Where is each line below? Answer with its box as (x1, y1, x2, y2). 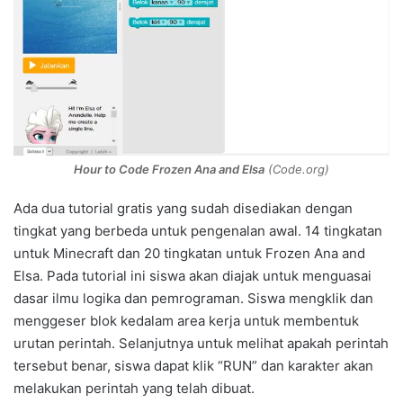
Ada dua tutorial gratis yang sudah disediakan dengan (13, 200, 353, 218)
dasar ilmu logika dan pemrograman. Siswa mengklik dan (13, 290, 373, 308)
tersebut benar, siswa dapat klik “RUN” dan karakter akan (13, 357, 373, 375)
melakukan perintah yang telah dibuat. (13, 380, 255, 398)
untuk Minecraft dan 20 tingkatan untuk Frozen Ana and (13, 245, 365, 263)
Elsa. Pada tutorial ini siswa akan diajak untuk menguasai (13, 267, 372, 285)
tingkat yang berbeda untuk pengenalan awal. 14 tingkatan (13, 222, 382, 240)
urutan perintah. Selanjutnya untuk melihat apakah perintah (13, 335, 389, 353)
